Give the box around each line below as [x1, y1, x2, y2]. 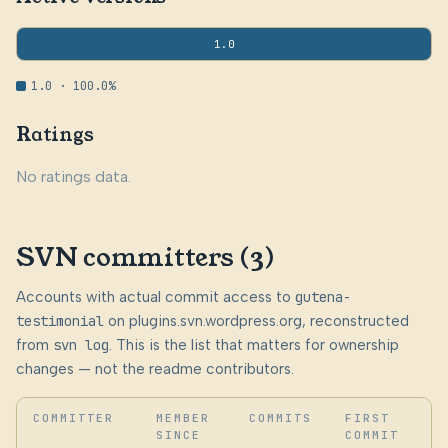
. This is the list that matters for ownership [109, 336, 399, 355]
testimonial [16, 312, 104, 331]
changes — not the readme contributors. [16, 360, 294, 379]
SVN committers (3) [16, 240, 275, 276]
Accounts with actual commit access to [16, 288, 295, 307]
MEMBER [156, 411, 211, 426]
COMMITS [249, 411, 313, 426]
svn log [53, 336, 109, 355]
